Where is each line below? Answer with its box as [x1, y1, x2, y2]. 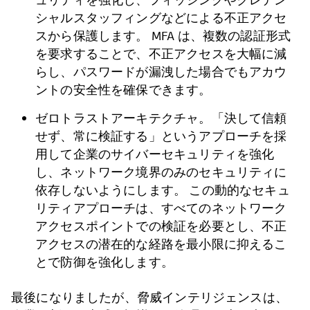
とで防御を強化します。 [35, 254, 174, 271]
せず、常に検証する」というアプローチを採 [35, 128, 287, 145]
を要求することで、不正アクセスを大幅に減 [35, 46, 287, 62]
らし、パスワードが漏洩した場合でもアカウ [35, 64, 287, 80]
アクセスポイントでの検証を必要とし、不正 [35, 218, 287, 235]
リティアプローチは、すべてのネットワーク [35, 200, 287, 217]
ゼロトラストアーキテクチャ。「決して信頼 [35, 110, 287, 127]
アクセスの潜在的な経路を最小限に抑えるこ [35, 236, 287, 253]
